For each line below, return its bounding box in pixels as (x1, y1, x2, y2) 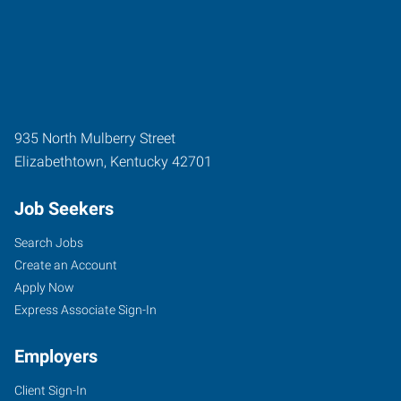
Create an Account (14, 257, 117, 272)
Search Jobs (14, 235, 83, 250)
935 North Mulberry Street (14, 129, 175, 147)
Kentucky (110, 152, 168, 170)
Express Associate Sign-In (14, 302, 157, 317)
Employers (14, 345, 98, 367)
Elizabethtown (14, 152, 104, 170)
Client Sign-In (14, 382, 87, 397)
